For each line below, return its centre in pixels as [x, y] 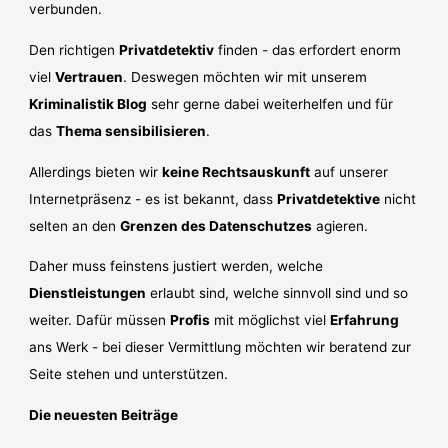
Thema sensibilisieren [131, 130]
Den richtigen [74, 49]
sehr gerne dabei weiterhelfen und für [270, 103]
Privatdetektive [329, 198]
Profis [190, 320]
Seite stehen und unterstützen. [129, 374]
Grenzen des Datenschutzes [216, 225]
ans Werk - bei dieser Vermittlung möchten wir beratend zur [220, 347]
